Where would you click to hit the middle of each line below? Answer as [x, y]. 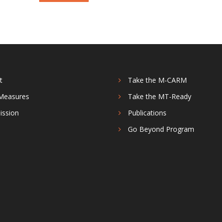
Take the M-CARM [157, 80]
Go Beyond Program [161, 129]
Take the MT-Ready [160, 96]
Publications [147, 113]
